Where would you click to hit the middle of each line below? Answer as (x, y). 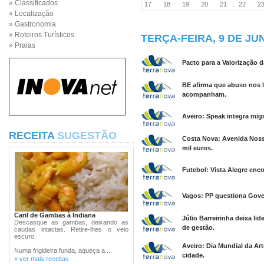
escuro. (25, 236)
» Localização (31, 14)
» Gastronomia (32, 24)
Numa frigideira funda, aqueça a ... (63, 250)
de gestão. (198, 227)
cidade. (193, 255)
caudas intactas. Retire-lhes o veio (71, 229)
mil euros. (197, 148)
